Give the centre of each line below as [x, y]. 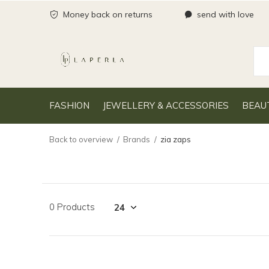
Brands [137, 139]
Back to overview [81, 139]
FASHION [69, 105]
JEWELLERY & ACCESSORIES [166, 105]
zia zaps [176, 139]
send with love [224, 14]
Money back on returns [107, 14]
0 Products [72, 207]
